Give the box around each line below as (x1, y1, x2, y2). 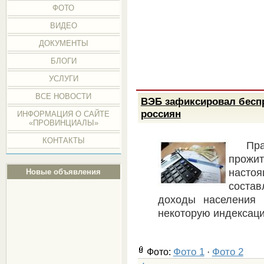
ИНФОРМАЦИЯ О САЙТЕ (17, 110, 110, 118)
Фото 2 (212, 245, 243, 258)
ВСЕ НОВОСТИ (35, 92, 92, 101)
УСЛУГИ (48, 74, 78, 83)
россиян (140, 107, 181, 120)
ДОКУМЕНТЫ (38, 39, 88, 48)
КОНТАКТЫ (42, 136, 85, 145)
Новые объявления (26, 167, 101, 176)
